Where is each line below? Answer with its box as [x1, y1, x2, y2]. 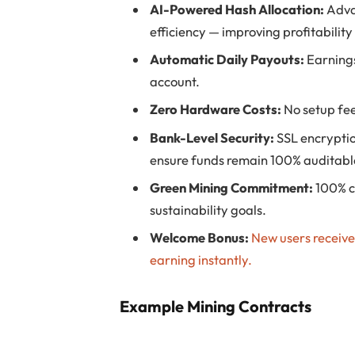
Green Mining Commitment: [150, 178, 314, 196]
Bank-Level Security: [150, 128, 275, 146]
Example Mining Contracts [120, 296, 312, 317]
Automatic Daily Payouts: [150, 51, 305, 68]
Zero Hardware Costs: [150, 101, 282, 118]
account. [150, 73, 200, 90]
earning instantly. [150, 251, 253, 269]
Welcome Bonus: [150, 229, 250, 246]
